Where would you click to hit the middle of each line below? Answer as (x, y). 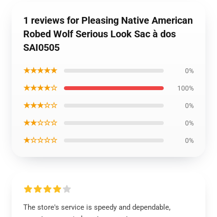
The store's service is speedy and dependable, (97, 207)
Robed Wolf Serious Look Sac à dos (100, 34)
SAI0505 (41, 47)
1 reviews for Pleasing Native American (108, 20)
